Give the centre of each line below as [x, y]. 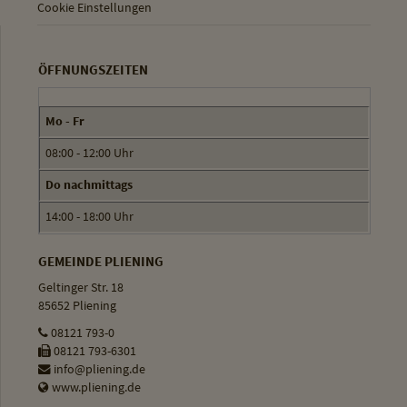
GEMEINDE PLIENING [100, 261]
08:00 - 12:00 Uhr [89, 154]
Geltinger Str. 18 [80, 287]
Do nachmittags [89, 185]
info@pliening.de [98, 369]
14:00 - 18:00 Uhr [89, 217]
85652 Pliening [77, 305]
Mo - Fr [65, 122]
